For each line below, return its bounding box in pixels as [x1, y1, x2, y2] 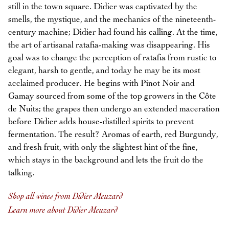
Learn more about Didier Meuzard [8, 205, 118, 215]
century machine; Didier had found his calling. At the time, [8, 28, 218, 37]
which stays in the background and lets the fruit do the [8, 155, 203, 165]
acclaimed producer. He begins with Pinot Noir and [8, 79, 195, 88]
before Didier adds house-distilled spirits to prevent [8, 117, 194, 126]
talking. [8, 168, 35, 177]
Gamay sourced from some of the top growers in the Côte [8, 91, 216, 101]
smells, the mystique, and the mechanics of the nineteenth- [8, 15, 216, 24]
